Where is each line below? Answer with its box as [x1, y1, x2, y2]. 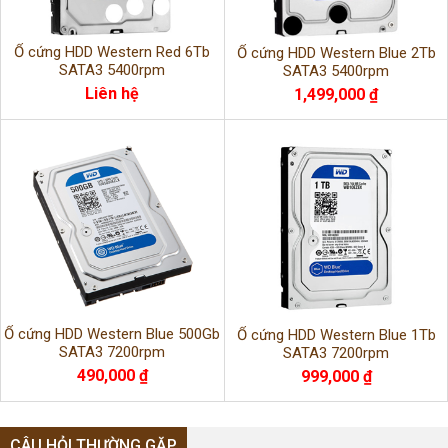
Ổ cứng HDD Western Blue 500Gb [4, 325, 220, 344]
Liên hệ [85, 83, 139, 103]
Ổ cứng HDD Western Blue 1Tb [236, 326, 436, 344]
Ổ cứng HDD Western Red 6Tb [14, 42, 210, 61]
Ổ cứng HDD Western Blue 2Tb [236, 44, 436, 62]
